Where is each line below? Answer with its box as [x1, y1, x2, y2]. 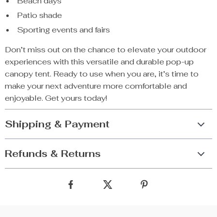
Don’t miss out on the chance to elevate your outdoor [5, 45, 206, 55]
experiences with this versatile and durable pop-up [5, 57, 194, 67]
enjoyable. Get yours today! [5, 93, 107, 103]
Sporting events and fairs [17, 25, 110, 35]
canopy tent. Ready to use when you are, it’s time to [5, 69, 199, 79]
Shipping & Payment [5, 118, 109, 130]
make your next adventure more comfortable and [5, 81, 187, 91]
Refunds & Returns [5, 147, 101, 160]
